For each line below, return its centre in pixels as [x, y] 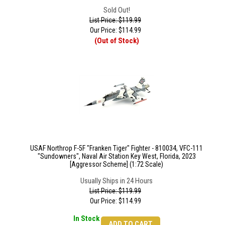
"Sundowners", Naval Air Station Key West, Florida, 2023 [117, 156]
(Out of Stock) [117, 41]
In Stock [87, 218]
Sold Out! [117, 10]
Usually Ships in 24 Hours [117, 181]
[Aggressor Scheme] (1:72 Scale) [117, 164]
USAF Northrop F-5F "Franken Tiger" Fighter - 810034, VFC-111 [117, 148]
